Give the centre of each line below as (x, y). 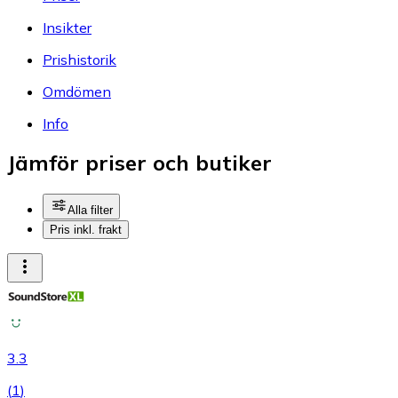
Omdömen (77, 91)
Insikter (67, 27)
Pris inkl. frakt (86, 230)
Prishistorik (80, 59)
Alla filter (90, 211)
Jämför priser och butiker (139, 163)
